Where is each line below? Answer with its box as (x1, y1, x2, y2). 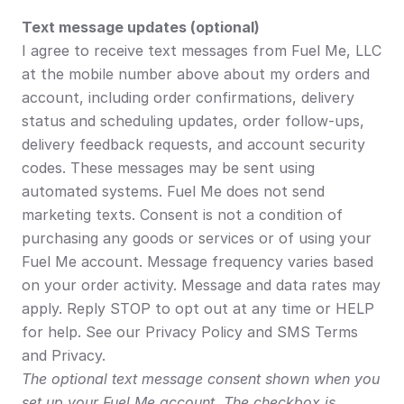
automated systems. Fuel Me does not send (22, 182, 325, 200)
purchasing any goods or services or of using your (22, 229, 372, 247)
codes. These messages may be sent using (22, 159, 315, 177)
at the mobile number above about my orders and (22, 65, 370, 83)
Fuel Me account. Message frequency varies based (22, 252, 373, 271)
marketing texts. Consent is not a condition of (22, 206, 343, 224)
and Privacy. (22, 346, 106, 364)
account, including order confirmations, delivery (22, 88, 354, 106)
